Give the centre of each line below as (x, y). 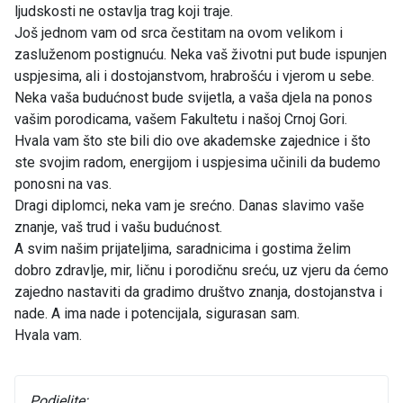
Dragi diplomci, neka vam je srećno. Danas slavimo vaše (189, 205)
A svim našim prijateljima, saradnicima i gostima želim (183, 248)
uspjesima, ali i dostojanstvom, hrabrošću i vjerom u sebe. (194, 76)
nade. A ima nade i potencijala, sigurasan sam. (157, 313)
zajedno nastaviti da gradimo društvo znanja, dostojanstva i (198, 291)
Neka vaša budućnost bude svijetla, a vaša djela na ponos (193, 97)
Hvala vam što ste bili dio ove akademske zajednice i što (193, 140)
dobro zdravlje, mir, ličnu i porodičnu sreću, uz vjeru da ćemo (201, 270)
